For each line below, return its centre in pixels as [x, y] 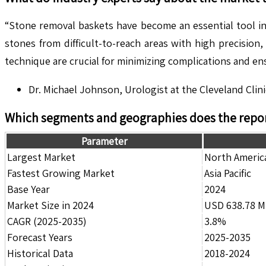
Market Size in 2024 [50, 205]
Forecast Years [40, 237]
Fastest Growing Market [61, 173]
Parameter [104, 141]
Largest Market [41, 157]
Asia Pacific [228, 173]
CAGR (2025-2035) [47, 221]
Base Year [28, 189]
